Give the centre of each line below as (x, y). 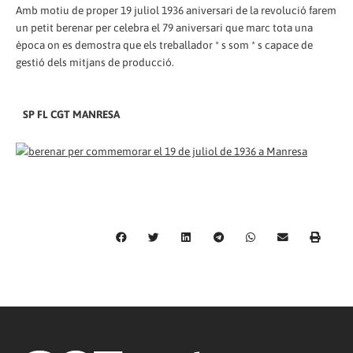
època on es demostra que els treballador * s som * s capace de (164, 45)
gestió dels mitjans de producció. (95, 62)
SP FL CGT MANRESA (68, 114)
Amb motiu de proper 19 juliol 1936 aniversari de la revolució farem (176, 10)
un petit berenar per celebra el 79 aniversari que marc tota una (164, 27)
